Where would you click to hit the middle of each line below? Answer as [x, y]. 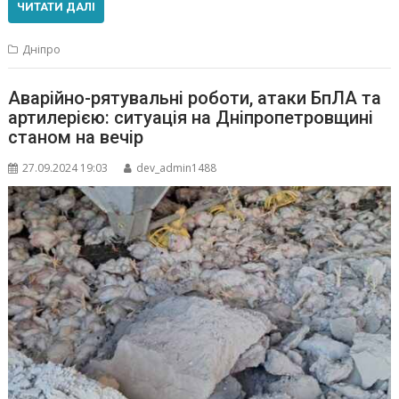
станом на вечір [76, 138]
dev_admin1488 [177, 168]
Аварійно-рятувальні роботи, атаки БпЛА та [195, 98]
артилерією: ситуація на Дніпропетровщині [191, 118]
